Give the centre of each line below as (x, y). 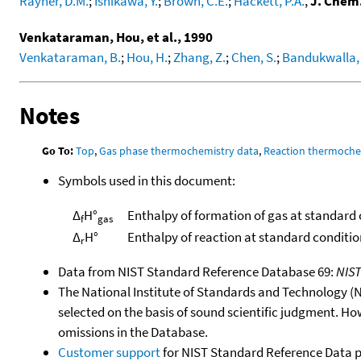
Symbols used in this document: (147, 180)
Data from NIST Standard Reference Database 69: (197, 271)
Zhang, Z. (199, 57)
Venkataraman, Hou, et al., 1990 (116, 37)
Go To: (58, 150)
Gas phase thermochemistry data (179, 150)
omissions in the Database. (133, 332)
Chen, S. (254, 57)
